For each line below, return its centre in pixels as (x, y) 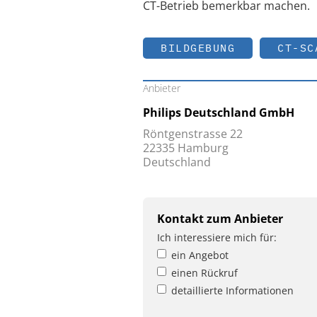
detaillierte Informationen (232, 291)
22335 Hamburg (186, 148)
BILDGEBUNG (198, 48)
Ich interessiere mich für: (217, 238)
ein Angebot (200, 255)
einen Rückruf (204, 273)
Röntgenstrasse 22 (193, 134)
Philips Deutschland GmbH (219, 113)
